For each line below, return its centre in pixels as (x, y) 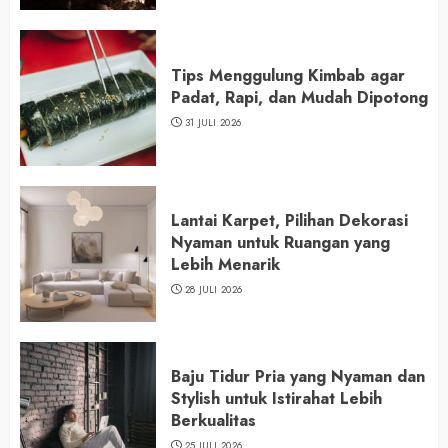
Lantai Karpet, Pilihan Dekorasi (289, 221)
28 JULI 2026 (213, 290)
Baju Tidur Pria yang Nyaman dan (298, 377)
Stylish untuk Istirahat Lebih (276, 399)
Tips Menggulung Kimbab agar (288, 76)
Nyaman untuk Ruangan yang (280, 243)
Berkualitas (213, 421)
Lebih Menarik (225, 265)
